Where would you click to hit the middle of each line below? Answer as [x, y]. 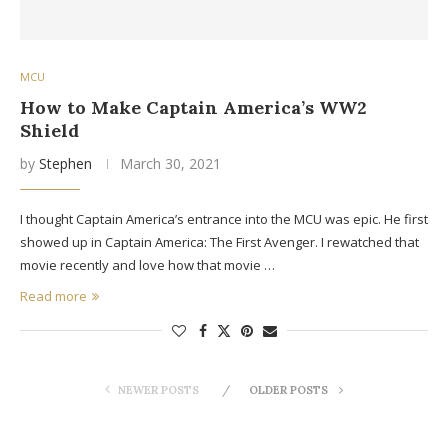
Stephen [65, 163]
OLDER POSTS [290, 389]
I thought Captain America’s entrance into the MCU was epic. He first [224, 218]
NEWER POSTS [158, 389]
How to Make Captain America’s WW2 [193, 107]
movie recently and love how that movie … [147, 264]
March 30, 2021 [170, 163]
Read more [53, 295]
